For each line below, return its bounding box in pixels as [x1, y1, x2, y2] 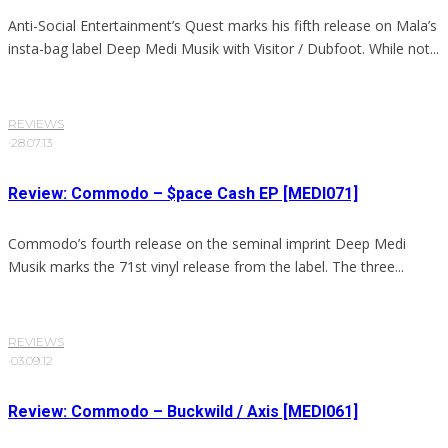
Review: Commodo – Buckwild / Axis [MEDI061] [8, 402, 358, 422]
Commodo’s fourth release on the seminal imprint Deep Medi [8, 234, 406, 254]
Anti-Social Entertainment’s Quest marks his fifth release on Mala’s [8, 16, 437, 36]
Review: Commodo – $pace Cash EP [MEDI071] [8, 184, 358, 204]
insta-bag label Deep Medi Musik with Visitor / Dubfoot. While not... [8, 39, 439, 59]
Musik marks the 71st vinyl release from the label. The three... [8, 257, 404, 277]
